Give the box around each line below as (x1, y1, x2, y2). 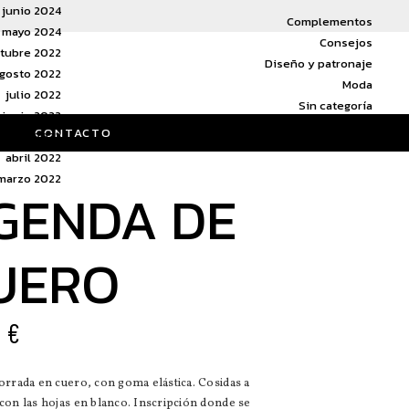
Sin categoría (299, 96, 372, 114)
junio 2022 (2, 107, 61, 124)
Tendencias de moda (255, 117, 372, 135)
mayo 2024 (2, 23, 61, 40)
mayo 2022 (2, 128, 61, 145)
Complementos (287, 12, 372, 30)
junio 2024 (2, 2, 61, 19)
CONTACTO (35, 124, 112, 142)
